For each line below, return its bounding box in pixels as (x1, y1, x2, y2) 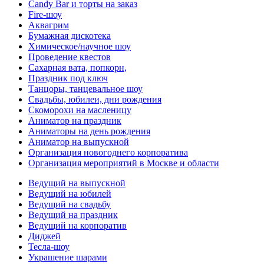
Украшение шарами (28, 252, 107, 263)
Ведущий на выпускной (28, 178, 126, 189)
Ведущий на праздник (28, 210, 118, 220)
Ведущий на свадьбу (28, 199, 111, 210)
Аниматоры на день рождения (28, 126, 150, 137)
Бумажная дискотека (28, 31, 111, 41)
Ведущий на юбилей (28, 189, 111, 199)
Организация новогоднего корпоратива (28, 147, 188, 158)
